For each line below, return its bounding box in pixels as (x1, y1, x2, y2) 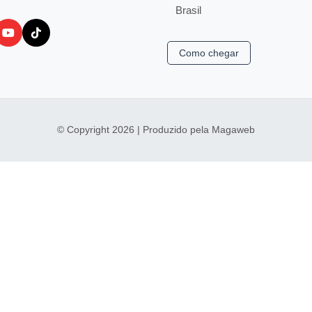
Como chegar (179, 47, 239, 58)
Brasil (175, 3, 201, 16)
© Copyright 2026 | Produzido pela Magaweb (57, 125, 255, 136)
